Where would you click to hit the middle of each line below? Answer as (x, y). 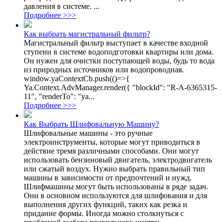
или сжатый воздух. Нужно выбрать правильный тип (114, 169)
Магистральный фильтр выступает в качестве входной (116, 43)
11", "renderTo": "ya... (59, 97)
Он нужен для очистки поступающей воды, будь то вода (119, 61)
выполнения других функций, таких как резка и (106, 205)
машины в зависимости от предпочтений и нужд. (108, 178)
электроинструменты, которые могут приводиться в (112, 142)
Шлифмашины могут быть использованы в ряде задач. (116, 187)
